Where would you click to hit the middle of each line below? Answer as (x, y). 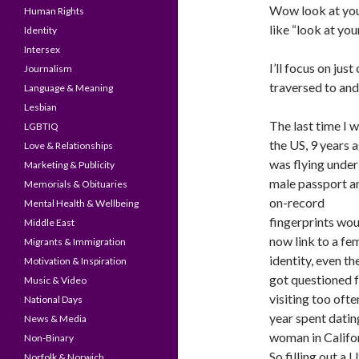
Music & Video (55, 280)
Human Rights (54, 11)
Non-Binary (49, 338)
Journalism (48, 69)
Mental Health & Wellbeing (81, 203)
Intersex (42, 49)
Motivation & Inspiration (75, 261)
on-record (297, 202)
